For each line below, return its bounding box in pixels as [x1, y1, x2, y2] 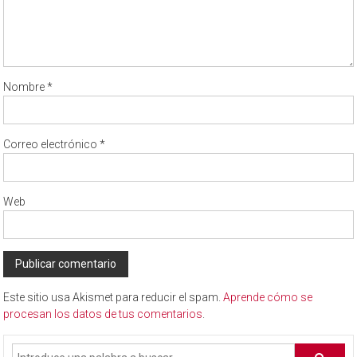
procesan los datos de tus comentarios [3, 308, 203, 321]
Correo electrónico [3, 138, 100, 151]
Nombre [3, 80, 48, 94]
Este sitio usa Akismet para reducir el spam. [3, 291, 224, 304]
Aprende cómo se [223, 291, 313, 304]
